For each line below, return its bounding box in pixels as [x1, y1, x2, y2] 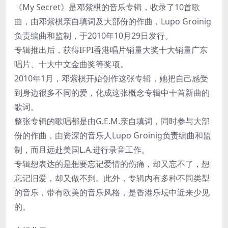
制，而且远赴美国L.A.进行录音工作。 [14, 144, 150, 155]
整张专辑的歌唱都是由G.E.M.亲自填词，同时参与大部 [14, 115, 210, 127]
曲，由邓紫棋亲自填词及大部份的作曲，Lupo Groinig [14, 15, 211, 27]
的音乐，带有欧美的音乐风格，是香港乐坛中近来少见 [14, 186, 210, 198]
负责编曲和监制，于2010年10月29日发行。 [14, 30, 173, 41]
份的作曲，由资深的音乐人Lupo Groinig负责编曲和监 [14, 129, 211, 141]
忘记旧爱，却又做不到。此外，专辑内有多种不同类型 [14, 172, 210, 184]
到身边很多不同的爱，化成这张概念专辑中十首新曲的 [14, 87, 210, 98]
